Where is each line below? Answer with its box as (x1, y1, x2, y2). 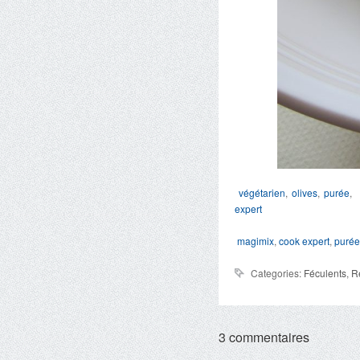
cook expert (279, 234, 329, 247)
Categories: (251, 266, 304, 280)
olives (291, 186, 317, 199)
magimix (237, 234, 274, 247)
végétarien (238, 186, 285, 199)
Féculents (304, 266, 346, 280)
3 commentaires (219, 328, 309, 346)
